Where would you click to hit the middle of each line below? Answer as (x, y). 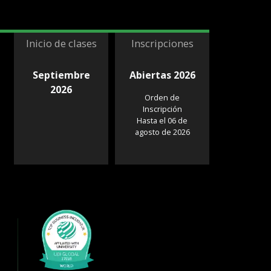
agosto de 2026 (162, 132)
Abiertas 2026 (162, 75)
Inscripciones (162, 44)
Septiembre (61, 75)
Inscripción (162, 109)
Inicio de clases (61, 44)
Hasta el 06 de (162, 121)
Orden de (162, 98)
